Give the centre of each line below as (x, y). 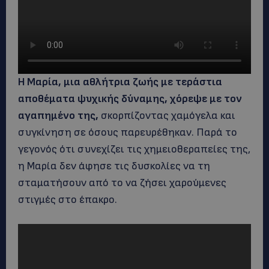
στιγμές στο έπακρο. (68, 200)
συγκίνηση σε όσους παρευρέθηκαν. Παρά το (128, 132)
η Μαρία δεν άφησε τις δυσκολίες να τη (114, 166)
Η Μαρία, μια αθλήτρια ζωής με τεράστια (120, 82)
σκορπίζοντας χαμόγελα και (168, 116)
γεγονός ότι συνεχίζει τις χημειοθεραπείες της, (134, 149)
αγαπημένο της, (59, 116)
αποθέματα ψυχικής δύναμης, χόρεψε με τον (130, 99)
